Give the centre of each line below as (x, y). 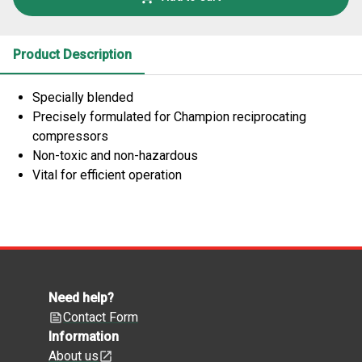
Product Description (72, 54)
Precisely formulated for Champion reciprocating (169, 116)
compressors (70, 136)
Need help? (81, 298)
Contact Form (101, 317)
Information (84, 337)
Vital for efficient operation (107, 175)
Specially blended (83, 97)
